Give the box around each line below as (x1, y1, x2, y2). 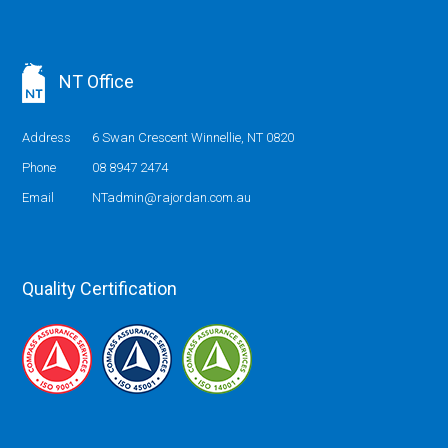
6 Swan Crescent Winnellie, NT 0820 (92, 130, 295, 145)
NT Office (55, 70, 135, 92)
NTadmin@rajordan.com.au (92, 190, 252, 205)
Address (22, 130, 72, 145)
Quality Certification (22, 278, 178, 299)
